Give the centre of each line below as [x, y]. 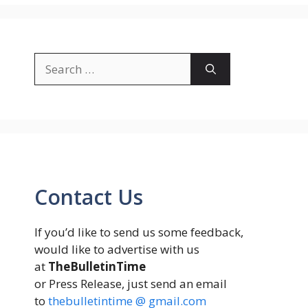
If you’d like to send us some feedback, [139, 232]
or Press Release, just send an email [131, 284]
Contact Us [89, 197]
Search [52, 60]
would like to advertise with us [117, 249]
